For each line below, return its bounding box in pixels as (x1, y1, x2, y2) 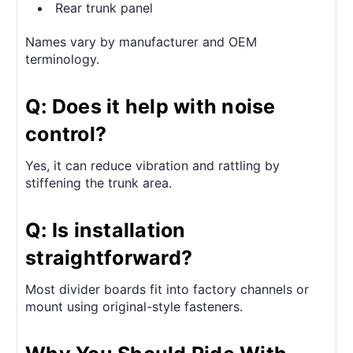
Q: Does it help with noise (25, 94, 276, 118)
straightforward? (25, 245, 192, 269)
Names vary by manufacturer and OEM (25, 33, 257, 50)
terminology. (25, 50, 99, 67)
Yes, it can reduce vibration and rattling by (25, 157, 280, 173)
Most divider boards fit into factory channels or (25, 281, 309, 297)
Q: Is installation (25, 217, 186, 242)
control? (25, 121, 106, 146)
